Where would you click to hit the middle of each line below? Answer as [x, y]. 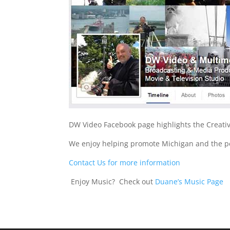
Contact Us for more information [125, 162]
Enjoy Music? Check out [112, 181]
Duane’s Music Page [189, 181]
